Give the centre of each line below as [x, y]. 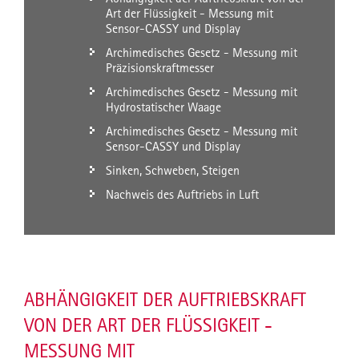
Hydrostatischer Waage [163, 107]
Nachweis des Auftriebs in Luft [182, 195]
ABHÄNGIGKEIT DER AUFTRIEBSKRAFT [165, 300]
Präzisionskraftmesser [160, 68]
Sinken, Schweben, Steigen [173, 171]
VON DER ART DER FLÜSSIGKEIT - [148, 325]
